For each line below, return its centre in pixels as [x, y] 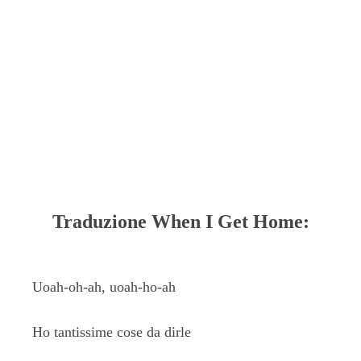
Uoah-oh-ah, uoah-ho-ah [104, 287]
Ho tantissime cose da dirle [112, 332]
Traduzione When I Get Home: [180, 222]
